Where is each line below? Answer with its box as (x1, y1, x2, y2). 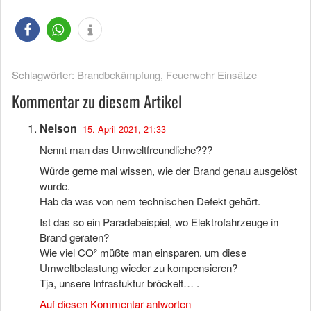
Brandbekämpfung (77, 67, 160, 82)
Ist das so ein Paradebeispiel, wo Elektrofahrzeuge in (40, 215, 278, 229)
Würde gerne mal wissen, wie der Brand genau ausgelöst (40, 163, 297, 178)
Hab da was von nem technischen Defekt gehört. (40, 194, 260, 208)
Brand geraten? (40, 230, 109, 244)
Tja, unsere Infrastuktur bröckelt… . (40, 276, 199, 290)
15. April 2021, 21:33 (83, 122, 166, 135)
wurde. (40, 178, 70, 193)
